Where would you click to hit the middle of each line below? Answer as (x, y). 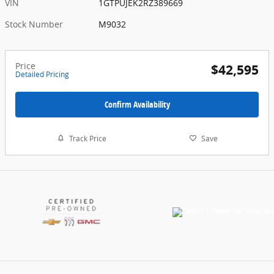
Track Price (87, 138)
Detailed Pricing (42, 74)
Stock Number (34, 24)
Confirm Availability (137, 104)
